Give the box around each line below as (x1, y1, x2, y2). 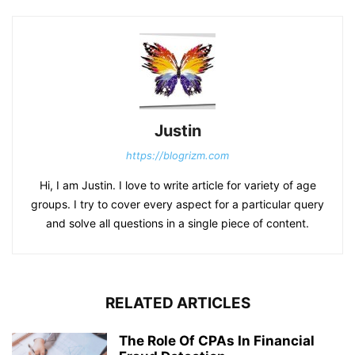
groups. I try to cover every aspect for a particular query (31, 197, 324, 211)
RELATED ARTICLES (105, 293, 250, 312)
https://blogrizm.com (126, 148, 229, 162)
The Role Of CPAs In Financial (119, 332, 315, 349)
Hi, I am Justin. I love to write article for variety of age (39, 177, 316, 192)
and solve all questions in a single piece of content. (46, 216, 309, 230)
